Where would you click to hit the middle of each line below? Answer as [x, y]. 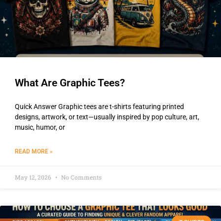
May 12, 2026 [34, 177]
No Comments [81, 177]
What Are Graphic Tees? [70, 83]
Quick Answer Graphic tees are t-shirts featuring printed [99, 107]
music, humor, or [40, 128]
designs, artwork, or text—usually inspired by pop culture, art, [107, 117]
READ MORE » [34, 152]
